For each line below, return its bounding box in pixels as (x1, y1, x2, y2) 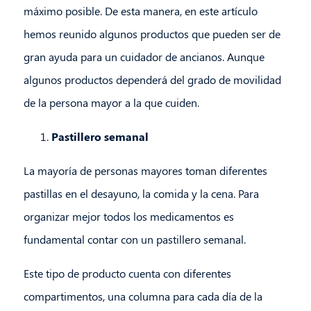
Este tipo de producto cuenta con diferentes (23, 266, 231, 281)
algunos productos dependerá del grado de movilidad (23, 72, 281, 87)
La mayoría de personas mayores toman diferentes (23, 163, 267, 178)
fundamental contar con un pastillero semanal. (23, 232, 246, 247)
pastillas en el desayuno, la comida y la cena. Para (23, 186, 259, 201)
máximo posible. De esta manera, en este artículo (23, 3, 258, 19)
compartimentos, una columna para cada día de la (23, 289, 262, 304)
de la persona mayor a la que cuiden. (23, 95, 199, 110)
